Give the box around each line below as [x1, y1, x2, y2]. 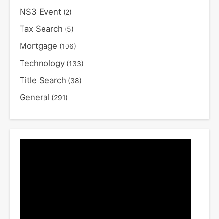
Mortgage [20, 41, 57, 51]
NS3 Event [20, 7, 61, 17]
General [20, 92, 49, 103]
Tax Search [20, 24, 63, 34]
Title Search [20, 75, 66, 86]
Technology [20, 58, 65, 68]
